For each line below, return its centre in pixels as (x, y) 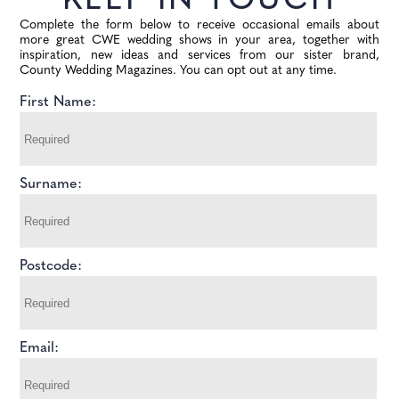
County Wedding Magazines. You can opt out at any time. (179, 71)
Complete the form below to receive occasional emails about (199, 25)
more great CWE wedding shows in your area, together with (199, 41)
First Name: (58, 102)
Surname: (51, 184)
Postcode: (51, 266)
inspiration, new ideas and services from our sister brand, (199, 56)
